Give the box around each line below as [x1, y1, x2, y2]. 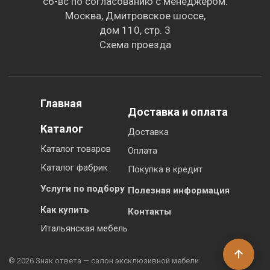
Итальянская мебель [40, 223, 128, 234]
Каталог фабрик [40, 162, 108, 174]
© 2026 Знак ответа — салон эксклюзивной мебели [8, 256, 199, 266]
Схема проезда [99, 39, 171, 51]
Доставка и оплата [128, 105, 228, 119]
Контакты [128, 206, 171, 218]
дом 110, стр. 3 [99, 24, 171, 37]
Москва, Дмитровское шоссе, [64, 10, 206, 22]
